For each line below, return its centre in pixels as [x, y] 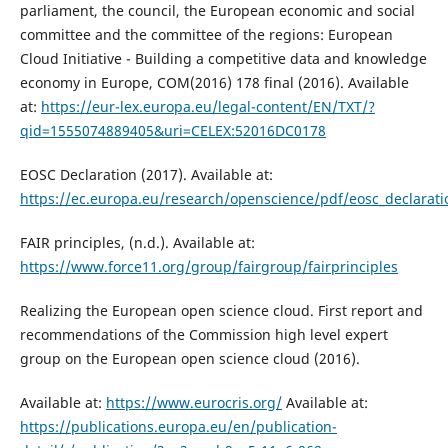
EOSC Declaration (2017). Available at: [146, 175]
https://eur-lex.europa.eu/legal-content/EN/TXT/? [207, 107]
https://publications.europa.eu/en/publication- [178, 427]
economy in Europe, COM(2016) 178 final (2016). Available [214, 83]
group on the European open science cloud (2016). [189, 359]
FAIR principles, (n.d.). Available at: [137, 243]
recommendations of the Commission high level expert [203, 335]
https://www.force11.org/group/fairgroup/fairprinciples [208, 267]
